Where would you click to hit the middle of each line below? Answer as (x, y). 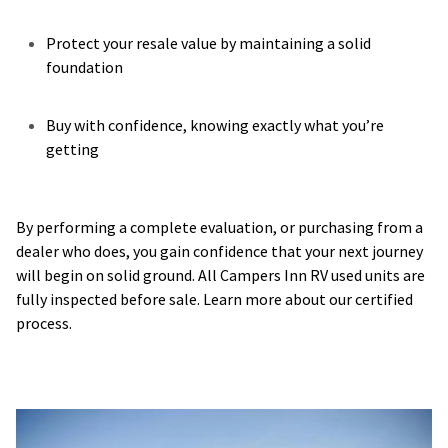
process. (44, 323)
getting (72, 149)
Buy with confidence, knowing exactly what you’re (215, 125)
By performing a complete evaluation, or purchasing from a (219, 227)
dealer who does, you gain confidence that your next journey (219, 251)
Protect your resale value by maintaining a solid (208, 43)
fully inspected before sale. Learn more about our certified (214, 299)
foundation (84, 67)
